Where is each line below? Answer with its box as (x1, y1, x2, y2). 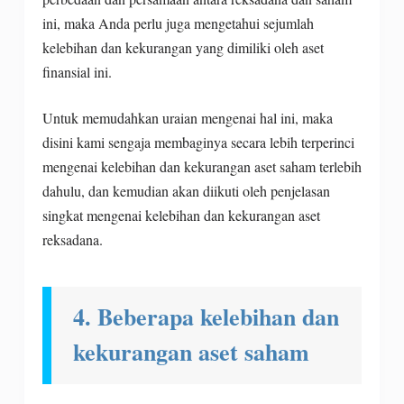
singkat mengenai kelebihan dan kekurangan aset (41, 205, 320, 225)
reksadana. (41, 229, 103, 249)
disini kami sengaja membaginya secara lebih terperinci (41, 132, 354, 151)
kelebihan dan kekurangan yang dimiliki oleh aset (41, 37, 324, 57)
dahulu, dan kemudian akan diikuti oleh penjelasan (41, 180, 330, 200)
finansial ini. (41, 61, 116, 81)
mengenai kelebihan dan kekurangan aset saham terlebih (41, 156, 362, 176)
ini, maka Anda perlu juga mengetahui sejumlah (41, 13, 314, 32)
